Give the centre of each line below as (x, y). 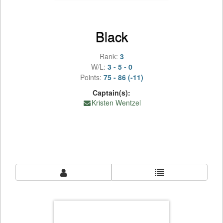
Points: (92, 77)
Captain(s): (111, 93)
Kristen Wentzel (116, 103)
